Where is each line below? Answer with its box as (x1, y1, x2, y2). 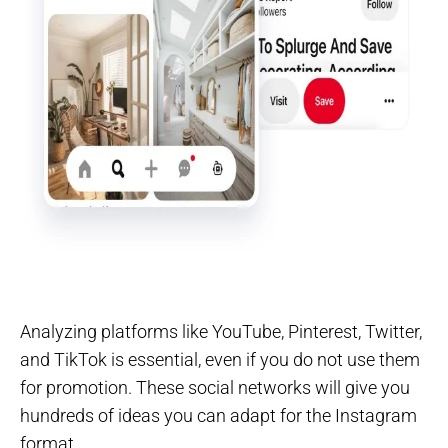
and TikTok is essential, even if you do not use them (20, 349, 420, 371)
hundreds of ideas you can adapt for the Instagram (20, 405, 417, 427)
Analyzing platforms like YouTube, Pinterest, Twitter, (20, 321, 422, 343)
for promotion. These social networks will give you (20, 377, 410, 399)
